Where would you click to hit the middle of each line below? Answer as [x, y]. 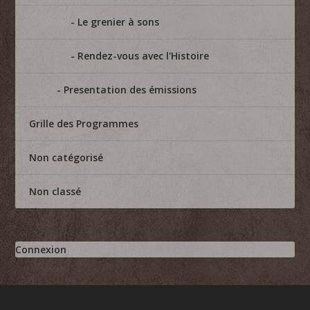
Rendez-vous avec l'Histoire [144, 55]
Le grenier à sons [119, 21]
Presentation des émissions [130, 89]
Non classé [55, 191]
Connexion [41, 249]
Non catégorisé [66, 157]
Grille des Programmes [84, 123]
